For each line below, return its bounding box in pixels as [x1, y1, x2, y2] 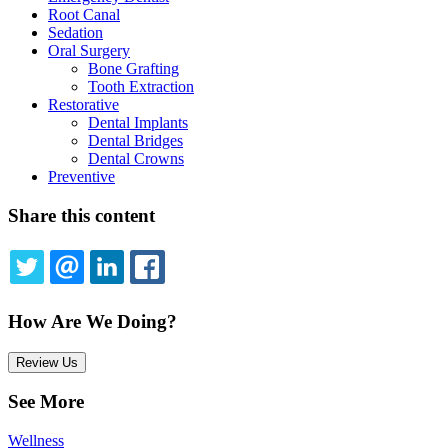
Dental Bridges [88, 132, 183, 150]
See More [8, 391, 84, 413]
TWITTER [64, 280, 125, 300]
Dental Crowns [88, 150, 184, 168]
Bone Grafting [88, 60, 179, 78]
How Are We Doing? [8, 310, 177, 332]
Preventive [48, 168, 115, 186]
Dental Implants [88, 114, 188, 132]
